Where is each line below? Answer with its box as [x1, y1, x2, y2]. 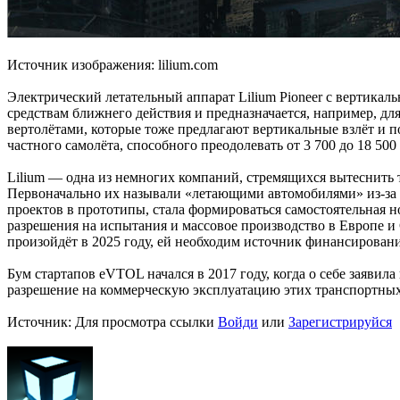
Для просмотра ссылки [75, 314, 218, 330]
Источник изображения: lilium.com [7, 57, 218, 73]
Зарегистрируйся [288, 314, 392, 330]
